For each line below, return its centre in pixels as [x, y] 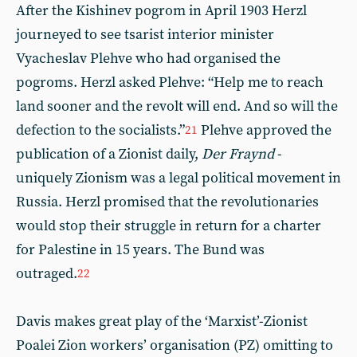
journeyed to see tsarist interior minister [145, 34]
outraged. [47, 273]
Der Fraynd [238, 154]
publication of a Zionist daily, [109, 154]
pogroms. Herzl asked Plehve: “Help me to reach [170, 82]
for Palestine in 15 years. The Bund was [140, 249]
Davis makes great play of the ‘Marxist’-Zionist [162, 321]
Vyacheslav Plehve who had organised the [148, 58]
